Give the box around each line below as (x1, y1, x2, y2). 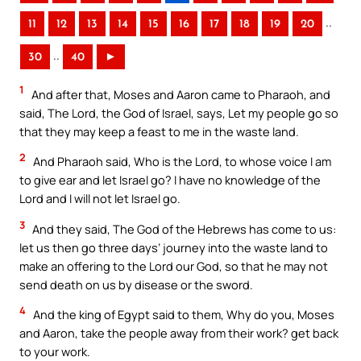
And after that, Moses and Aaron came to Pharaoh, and (29, 85, 330, 102)
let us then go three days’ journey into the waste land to (19, 239, 328, 255)
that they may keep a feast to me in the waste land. (19, 122, 299, 139)
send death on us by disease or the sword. (19, 276, 253, 293)
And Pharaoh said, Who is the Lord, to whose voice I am (31, 153, 331, 170)
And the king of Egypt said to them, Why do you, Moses (31, 306, 334, 323)
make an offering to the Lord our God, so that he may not (19, 257, 328, 274)
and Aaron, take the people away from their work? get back (19, 325, 338, 342)
